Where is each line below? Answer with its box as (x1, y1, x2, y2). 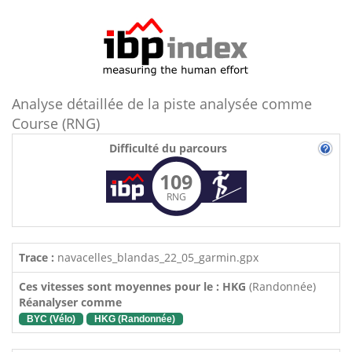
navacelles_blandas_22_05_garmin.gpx (54, 250, 258, 265)
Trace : (19, 250, 54, 265)
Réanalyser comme (19, 295, 122, 310)
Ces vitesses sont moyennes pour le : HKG (19, 279, 249, 294)
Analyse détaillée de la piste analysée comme (12, 94, 312, 113)
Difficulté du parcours (109, 141, 227, 156)
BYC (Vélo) (27, 313, 75, 324)
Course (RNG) (12, 114, 100, 133)
